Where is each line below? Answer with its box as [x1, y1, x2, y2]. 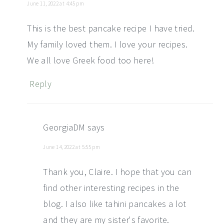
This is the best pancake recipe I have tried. [27, 22, 195, 34]
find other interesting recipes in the [43, 181, 179, 193]
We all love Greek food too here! [27, 54, 154, 66]
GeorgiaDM [43, 121, 85, 133]
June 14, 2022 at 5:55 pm [43, 143, 100, 150]
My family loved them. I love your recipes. [27, 38, 188, 50]
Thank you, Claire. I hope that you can [43, 165, 192, 177]
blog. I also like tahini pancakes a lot [43, 197, 186, 209]
